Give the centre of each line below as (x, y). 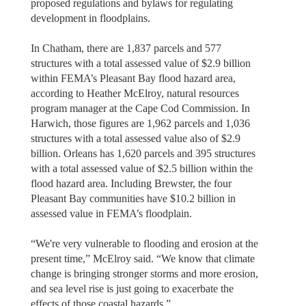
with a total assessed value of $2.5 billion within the (141, 168)
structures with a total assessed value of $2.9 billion (140, 63)
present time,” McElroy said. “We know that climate (142, 258)
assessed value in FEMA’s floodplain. (111, 213)
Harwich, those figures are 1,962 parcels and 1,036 (140, 123)
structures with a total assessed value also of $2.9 (135, 138)
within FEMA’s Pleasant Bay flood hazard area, (133, 78)
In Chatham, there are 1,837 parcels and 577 (126, 48)
